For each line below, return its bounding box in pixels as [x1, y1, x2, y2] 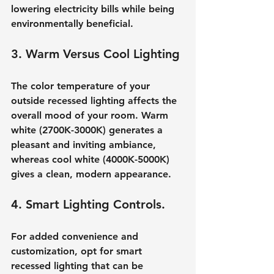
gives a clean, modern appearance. [11, 168, 171, 180]
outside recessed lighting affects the [11, 94, 180, 106]
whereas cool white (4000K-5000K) [11, 153, 172, 165]
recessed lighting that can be [11, 259, 146, 272]
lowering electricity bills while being [11, 2, 177, 15]
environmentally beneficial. [11, 17, 133, 29]
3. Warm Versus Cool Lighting [11, 46, 180, 61]
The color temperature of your [11, 80, 153, 92]
